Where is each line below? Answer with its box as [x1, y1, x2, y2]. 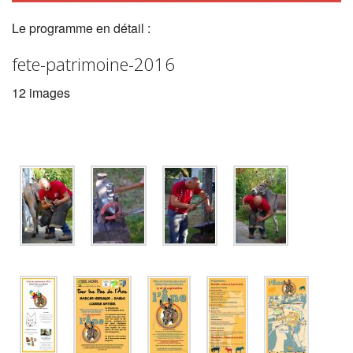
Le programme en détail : [12, 18, 150, 37]
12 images [12, 83, 70, 102]
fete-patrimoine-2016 [12, 51, 175, 76]
